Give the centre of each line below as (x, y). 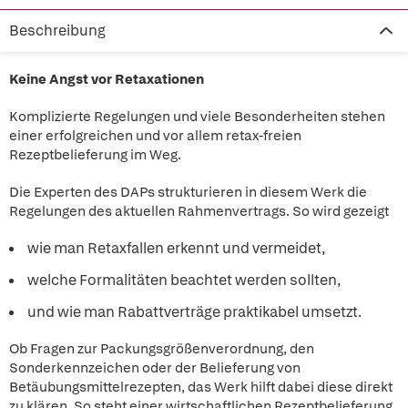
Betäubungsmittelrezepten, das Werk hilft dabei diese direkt (201, 387)
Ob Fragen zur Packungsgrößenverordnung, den (162, 349)
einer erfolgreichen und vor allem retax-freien (155, 136)
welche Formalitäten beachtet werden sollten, (184, 280)
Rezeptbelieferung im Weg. (95, 155)
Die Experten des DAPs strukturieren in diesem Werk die (188, 192)
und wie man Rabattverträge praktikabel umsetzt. (194, 312)
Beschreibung (57, 31)
